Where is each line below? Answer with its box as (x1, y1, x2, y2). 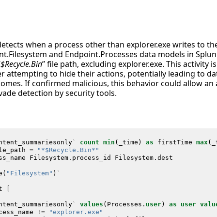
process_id (72, 154, 111, 161)
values (79, 200, 103, 208)
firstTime (157, 138, 192, 146)
